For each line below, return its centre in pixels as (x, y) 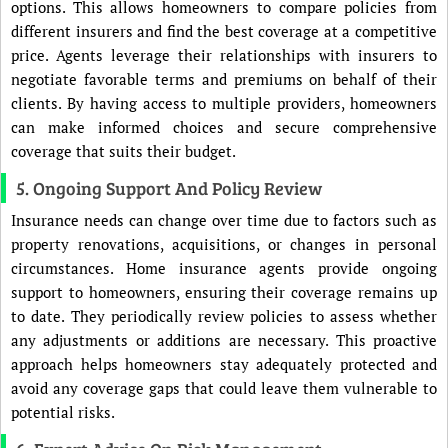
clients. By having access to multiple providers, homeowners (224, 103)
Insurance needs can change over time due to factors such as (224, 220)
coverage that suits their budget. (123, 151)
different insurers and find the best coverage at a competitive (224, 31)
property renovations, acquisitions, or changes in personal (224, 244)
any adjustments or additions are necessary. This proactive (224, 340)
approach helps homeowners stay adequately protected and (224, 364)
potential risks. (63, 412)
